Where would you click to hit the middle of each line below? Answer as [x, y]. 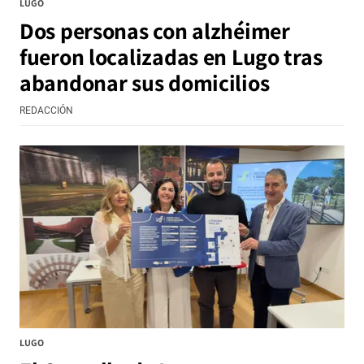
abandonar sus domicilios [145, 83]
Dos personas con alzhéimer [155, 31]
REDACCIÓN [46, 111]
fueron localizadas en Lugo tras [171, 57]
